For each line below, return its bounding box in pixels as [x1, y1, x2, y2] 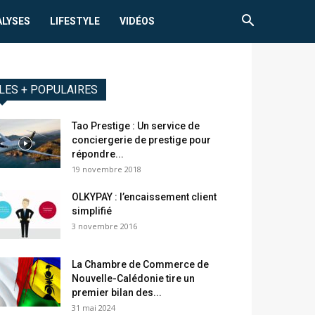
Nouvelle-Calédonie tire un [72, 273, 195, 285]
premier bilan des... [72, 287, 162, 299]
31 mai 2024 [72, 302, 115, 314]
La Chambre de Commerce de [72, 259, 209, 271]
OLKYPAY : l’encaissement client [72, 191, 217, 203]
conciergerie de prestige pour [72, 134, 211, 146]
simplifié [72, 205, 112, 217]
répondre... [72, 148, 124, 160]
